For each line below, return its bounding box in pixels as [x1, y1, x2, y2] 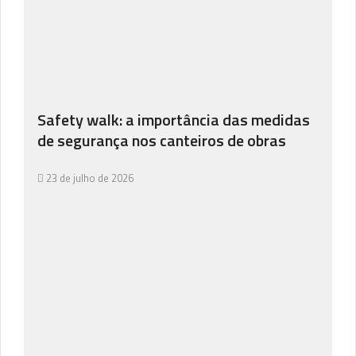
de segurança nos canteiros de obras [37, 128, 286, 153]
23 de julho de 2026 [46, 170, 133, 186]
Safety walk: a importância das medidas [37, 107, 310, 132]
